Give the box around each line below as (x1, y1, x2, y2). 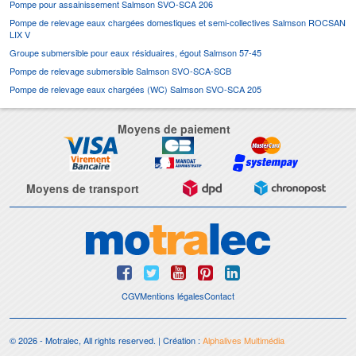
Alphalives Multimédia (203, 333, 284, 346)
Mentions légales (140, 288, 204, 302)
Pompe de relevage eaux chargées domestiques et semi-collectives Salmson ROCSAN (10, 15, 346, 29)
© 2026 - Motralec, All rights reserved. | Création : (10, 333, 203, 346)
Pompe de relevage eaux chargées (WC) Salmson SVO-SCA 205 (10, 82, 261, 95)
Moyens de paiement (118, 120, 230, 137)
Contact (204, 288, 234, 302)
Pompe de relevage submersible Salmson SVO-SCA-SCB (10, 64, 231, 77)
